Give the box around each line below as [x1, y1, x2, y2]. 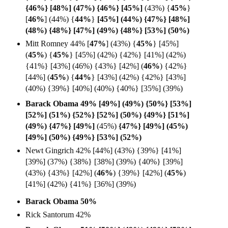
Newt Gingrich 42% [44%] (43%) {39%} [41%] [25, 146, 181, 155]
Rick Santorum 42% [25, 210, 91, 219]
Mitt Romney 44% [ [25, 39, 90, 48]
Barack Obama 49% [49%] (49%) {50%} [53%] [25, 99, 191, 108]
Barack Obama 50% [25, 196, 97, 206]
